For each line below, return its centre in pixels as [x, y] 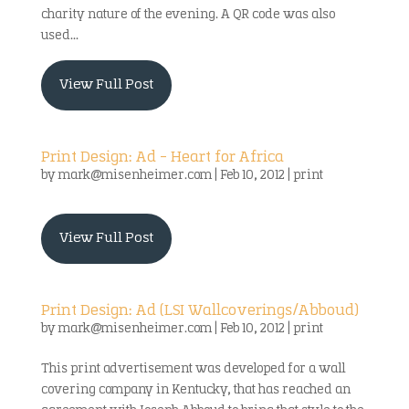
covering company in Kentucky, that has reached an [195, 390]
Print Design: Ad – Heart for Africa [162, 158]
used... [59, 36]
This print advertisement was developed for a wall [193, 369]
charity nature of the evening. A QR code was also [188, 15]
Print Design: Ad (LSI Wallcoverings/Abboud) [199, 311]
